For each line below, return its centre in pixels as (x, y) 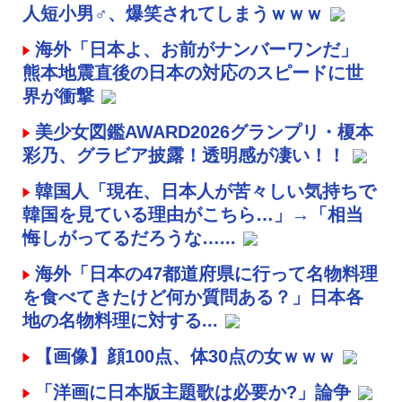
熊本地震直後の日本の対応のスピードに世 (193, 72)
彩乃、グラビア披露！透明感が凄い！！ (184, 155)
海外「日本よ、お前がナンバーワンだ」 (197, 49)
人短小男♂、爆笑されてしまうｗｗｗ (173, 13)
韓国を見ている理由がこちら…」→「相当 (193, 214)
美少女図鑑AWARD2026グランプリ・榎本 (204, 131)
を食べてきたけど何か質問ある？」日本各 (193, 297)
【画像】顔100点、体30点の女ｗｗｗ (185, 356)
